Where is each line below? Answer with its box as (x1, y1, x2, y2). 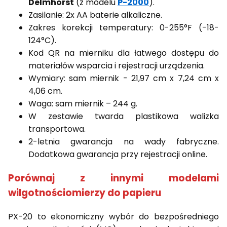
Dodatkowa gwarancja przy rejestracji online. (28, 148, 207, 161)
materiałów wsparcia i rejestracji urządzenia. (28, 60, 205, 72)
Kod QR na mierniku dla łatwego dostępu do (28, 47, 219, 59)
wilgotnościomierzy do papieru (8, 186, 161, 200)
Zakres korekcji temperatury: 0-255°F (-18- (28, 22, 219, 34)
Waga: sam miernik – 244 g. (28, 98, 137, 110)
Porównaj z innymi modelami (8, 171, 219, 185)
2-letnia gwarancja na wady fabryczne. (28, 136, 219, 148)
